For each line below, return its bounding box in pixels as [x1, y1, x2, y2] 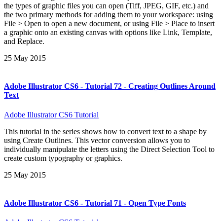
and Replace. [4, 37, 44, 46]
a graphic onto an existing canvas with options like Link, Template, [4, 28, 212, 37]
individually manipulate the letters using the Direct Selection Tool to [4, 145, 215, 153]
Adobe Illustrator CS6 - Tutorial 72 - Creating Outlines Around [4, 82, 216, 91]
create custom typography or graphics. [4, 153, 122, 162]
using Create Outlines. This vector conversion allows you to [4, 136, 190, 145]
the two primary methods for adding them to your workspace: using [4, 10, 213, 19]
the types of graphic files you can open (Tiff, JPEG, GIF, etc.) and [4, 1, 209, 10]
